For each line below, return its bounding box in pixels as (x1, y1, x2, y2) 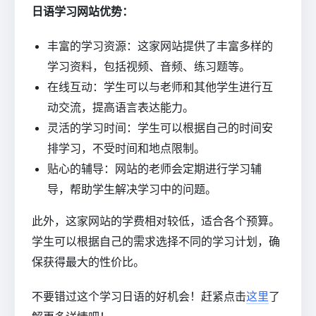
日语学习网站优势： (32, 4, 133, 18)
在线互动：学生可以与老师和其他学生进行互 (47, 79, 274, 94)
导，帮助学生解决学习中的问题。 (47, 181, 217, 196)
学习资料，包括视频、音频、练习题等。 (47, 59, 251, 73)
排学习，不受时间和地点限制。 (47, 140, 206, 155)
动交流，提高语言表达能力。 (47, 99, 195, 114)
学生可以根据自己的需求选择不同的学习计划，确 (32, 233, 280, 248)
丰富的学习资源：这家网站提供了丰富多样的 (47, 38, 274, 53)
